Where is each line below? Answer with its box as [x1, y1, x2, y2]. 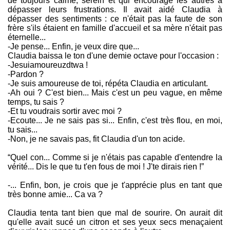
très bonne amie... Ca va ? [8, 190, 103, 199]
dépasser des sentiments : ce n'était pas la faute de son [8, 14, 222, 24]
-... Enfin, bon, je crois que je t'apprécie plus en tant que [8, 181, 222, 190]
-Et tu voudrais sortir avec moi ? [8, 107, 122, 116]
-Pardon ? [8, 70, 44, 79]
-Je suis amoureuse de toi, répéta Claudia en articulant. [8, 79, 208, 88]
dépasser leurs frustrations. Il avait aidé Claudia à [8, 5, 222, 14]
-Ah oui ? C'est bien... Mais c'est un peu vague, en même [8, 88, 222, 98]
